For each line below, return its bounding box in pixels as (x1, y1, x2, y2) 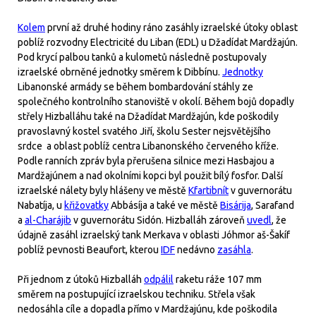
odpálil (144, 274, 174, 285)
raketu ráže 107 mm (174, 274, 262, 285)
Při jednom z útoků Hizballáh (18, 274, 144, 285)
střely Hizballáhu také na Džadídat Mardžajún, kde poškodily (18, 111, 279, 122)
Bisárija (220, 200, 251, 211)
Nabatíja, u (18, 200, 64, 211)
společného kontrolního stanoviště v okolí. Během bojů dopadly (18, 96, 294, 107)
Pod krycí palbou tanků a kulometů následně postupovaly (18, 51, 267, 63)
